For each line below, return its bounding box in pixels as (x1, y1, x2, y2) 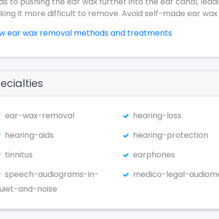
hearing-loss (132, 110, 181, 121)
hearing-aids (5, 130, 54, 141)
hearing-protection (132, 130, 208, 141)
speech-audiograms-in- (5, 169, 99, 180)
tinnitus (5, 149, 33, 160)
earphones (132, 149, 175, 160)
